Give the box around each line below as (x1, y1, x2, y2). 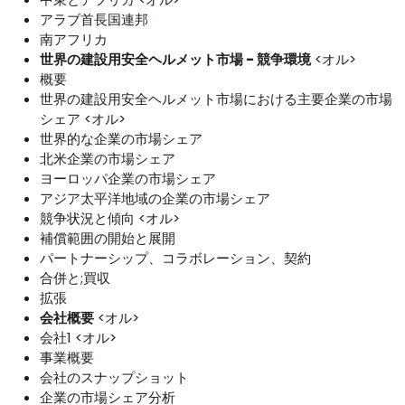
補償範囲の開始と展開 (40, 229, 175, 248)
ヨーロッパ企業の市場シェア (40, 169, 216, 188)
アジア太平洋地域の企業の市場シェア (40, 189, 270, 208)
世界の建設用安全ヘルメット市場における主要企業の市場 (40, 89, 392, 108)
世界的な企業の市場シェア (40, 129, 202, 148)
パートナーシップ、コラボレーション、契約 (40, 249, 311, 268)
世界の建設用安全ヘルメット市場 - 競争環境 (40, 50, 311, 69)
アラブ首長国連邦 (40, 10, 148, 29)
